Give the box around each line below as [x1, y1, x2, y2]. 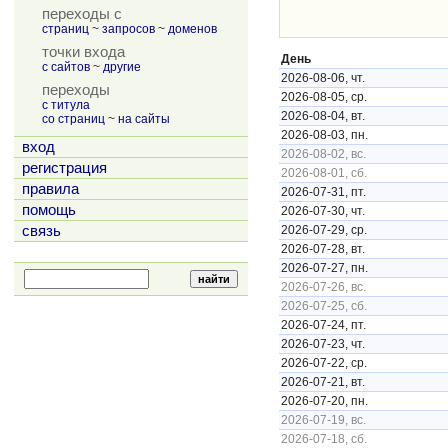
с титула [42, 98, 90, 112]
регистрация [22, 160, 107, 176]
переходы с [42, 6, 122, 22]
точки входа [42, 44, 125, 60]
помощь [22, 202, 76, 218]
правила [22, 181, 79, 197]
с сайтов [42, 60, 90, 74]
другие [103, 60, 141, 74]
